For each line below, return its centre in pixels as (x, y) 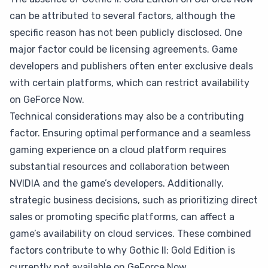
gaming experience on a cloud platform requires (118, 150)
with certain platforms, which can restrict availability (130, 83)
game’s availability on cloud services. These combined (130, 234)
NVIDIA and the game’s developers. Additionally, (117, 183)
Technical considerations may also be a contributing (127, 116)
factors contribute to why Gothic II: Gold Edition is (122, 250)
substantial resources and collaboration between (120, 167)
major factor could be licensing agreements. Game (124, 49)
